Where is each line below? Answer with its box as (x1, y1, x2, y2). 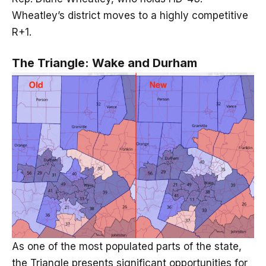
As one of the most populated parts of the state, (12, 240, 242, 252)
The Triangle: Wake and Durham (12, 56, 197, 71)
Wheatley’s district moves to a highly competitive (12, 9, 248, 22)
